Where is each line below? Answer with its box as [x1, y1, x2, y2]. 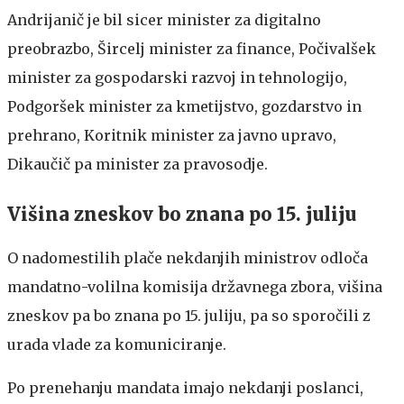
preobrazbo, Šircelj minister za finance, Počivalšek [7, 39, 376, 58]
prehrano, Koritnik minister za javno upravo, [7, 125, 336, 144]
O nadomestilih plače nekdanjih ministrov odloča [7, 248, 368, 267]
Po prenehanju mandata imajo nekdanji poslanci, [7, 378, 363, 397]
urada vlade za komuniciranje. [7, 335, 226, 353]
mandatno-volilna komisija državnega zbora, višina [7, 277, 382, 296]
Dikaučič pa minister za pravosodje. [7, 154, 268, 173]
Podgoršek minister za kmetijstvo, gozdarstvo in [7, 96, 362, 115]
